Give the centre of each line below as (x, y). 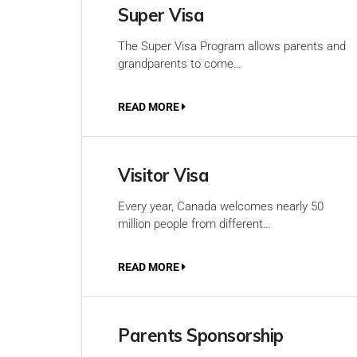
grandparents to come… (180, 64)
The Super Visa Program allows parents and (232, 46)
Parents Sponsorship (201, 335)
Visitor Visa (163, 175)
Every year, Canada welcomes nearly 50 (221, 206)
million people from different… (194, 224)
